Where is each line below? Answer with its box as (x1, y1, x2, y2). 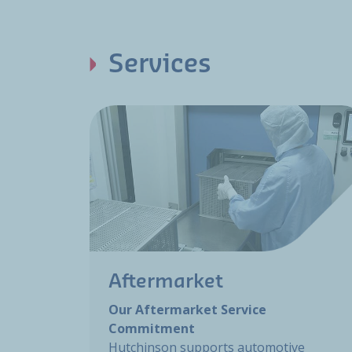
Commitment (108, 320, 195, 338)
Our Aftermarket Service (108, 301, 266, 319)
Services (108, 52, 211, 78)
